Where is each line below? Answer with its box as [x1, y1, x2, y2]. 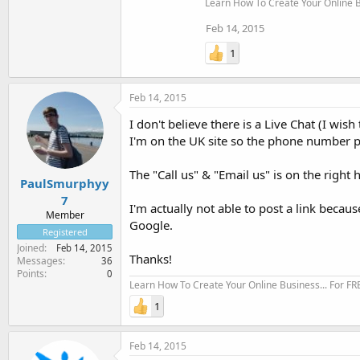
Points [17, 266, 44, 280]
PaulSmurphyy [20, 174, 109, 191]
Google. [129, 217, 173, 233]
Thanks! [129, 251, 172, 267]
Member [45, 207, 84, 222]
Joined [17, 240, 44, 255]
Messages [17, 253, 63, 268]
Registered [42, 225, 88, 238]
